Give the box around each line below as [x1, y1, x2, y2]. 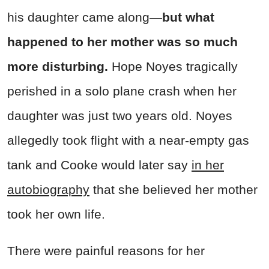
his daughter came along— [7, 10, 162, 25]
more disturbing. [7, 59, 112, 74]
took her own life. [7, 207, 105, 222]
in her [192, 158, 224, 172]
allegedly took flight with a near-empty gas [7, 133, 249, 148]
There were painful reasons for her [7, 244, 205, 258]
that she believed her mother [89, 183, 258, 197]
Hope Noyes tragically [112, 59, 238, 74]
